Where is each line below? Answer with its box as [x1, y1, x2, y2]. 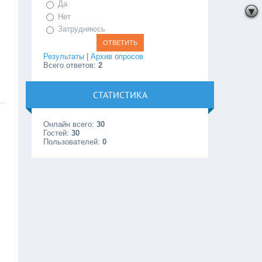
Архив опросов [91, 51, 144, 61]
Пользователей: [43, 137, 103, 146]
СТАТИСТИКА [92, 88, 147, 101]
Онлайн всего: [43, 119, 97, 129]
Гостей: [43, 128, 72, 137]
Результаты [43, 51, 85, 61]
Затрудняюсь [58, 25, 106, 34]
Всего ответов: [43, 60, 99, 70]
